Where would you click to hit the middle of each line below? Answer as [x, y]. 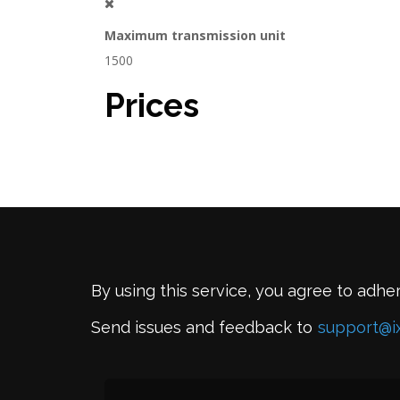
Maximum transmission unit [195, 35]
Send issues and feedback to [202, 327]
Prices [152, 106]
